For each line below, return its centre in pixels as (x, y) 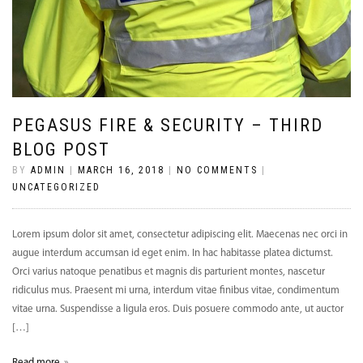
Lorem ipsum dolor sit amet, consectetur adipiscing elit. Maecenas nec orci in (180, 234)
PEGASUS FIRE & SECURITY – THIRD (168, 125)
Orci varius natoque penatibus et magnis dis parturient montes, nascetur (169, 271)
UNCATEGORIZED (56, 187)
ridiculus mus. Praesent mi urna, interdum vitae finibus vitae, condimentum (176, 290)
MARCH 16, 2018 (121, 170)
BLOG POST (61, 149)
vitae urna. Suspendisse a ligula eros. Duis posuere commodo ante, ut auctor (178, 309)
